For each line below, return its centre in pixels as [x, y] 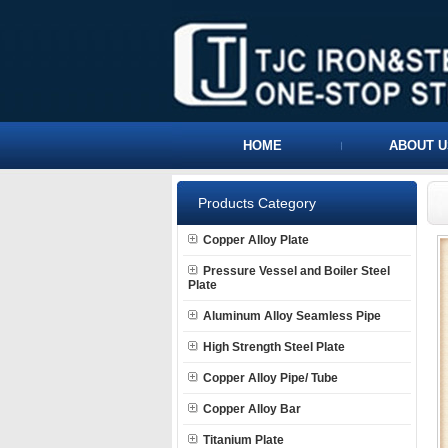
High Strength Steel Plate [274, 347]
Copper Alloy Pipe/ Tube [270, 378]
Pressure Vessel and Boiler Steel [296, 271]
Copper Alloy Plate [256, 240]
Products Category [257, 203]
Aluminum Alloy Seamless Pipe [292, 316]
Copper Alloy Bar [252, 409]
